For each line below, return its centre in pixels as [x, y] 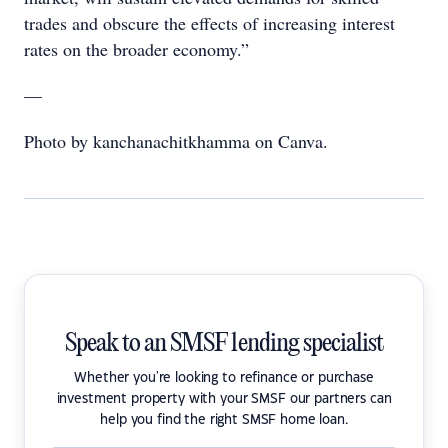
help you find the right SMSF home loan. [224, 419]
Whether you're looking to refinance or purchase [224, 377]
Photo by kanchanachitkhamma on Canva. [176, 140]
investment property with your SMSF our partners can [224, 398]
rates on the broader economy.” [136, 48]
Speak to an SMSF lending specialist [224, 343]
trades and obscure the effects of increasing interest [209, 22]
